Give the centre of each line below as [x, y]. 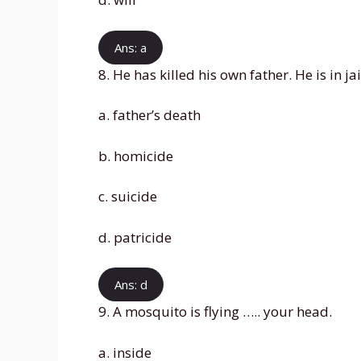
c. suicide [128, 197]
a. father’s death [149, 115]
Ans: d [131, 285]
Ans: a [131, 47]
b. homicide [136, 156]
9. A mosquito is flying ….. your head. [215, 312]
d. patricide [135, 237]
